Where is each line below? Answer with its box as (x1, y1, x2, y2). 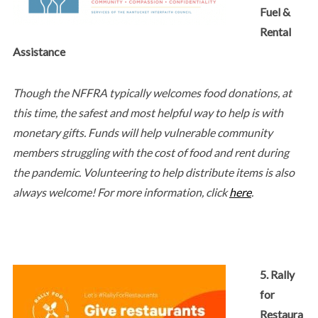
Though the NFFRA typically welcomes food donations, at (12, 85, 292, 99)
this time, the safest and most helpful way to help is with (12, 105, 283, 119)
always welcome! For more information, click (12, 185, 229, 199)
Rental (259, 24, 291, 38)
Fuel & (259, 4, 290, 18)
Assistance (12, 44, 65, 58)
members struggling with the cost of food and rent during (12, 145, 289, 159)
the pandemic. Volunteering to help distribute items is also (12, 165, 295, 179)
